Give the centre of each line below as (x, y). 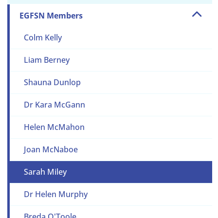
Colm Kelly (43, 38)
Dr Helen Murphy (55, 194)
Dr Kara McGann (54, 105)
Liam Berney (46, 60)
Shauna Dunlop (52, 82)
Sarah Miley (45, 172)
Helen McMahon (54, 127)
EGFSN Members (51, 16)
